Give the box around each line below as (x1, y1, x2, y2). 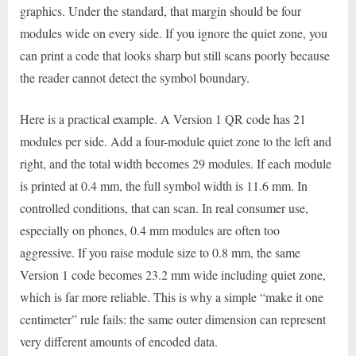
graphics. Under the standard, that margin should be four (20, 2, 301, 19)
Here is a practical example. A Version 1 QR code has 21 (20, 110, 306, 127)
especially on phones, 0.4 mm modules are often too (20, 221, 280, 238)
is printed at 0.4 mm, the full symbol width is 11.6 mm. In (20, 176, 308, 194)
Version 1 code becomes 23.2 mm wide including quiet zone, (20, 265, 326, 283)
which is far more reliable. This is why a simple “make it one (20, 288, 323, 305)
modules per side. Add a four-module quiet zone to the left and (20, 132, 331, 149)
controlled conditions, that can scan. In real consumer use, (20, 199, 308, 216)
